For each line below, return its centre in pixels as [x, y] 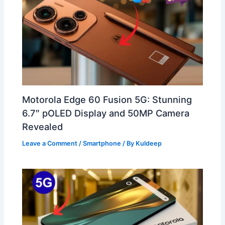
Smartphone [102, 144]
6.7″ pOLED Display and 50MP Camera [106, 113]
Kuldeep [149, 144]
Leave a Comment [50, 144]
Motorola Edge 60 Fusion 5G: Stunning [107, 99]
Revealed [43, 126]
